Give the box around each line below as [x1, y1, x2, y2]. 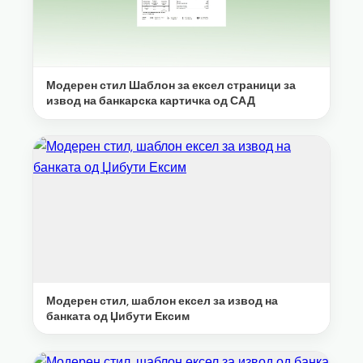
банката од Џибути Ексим [46, 309, 190, 323]
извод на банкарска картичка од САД [46, 93, 255, 108]
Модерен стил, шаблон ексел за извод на [46, 293, 278, 308]
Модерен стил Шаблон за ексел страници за [46, 78, 296, 92]
